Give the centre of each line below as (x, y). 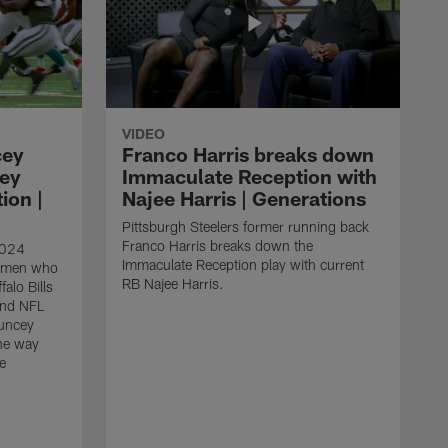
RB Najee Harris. (173, 283)
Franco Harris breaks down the (217, 245)
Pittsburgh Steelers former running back (245, 226)
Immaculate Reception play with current (243, 264)
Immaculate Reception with (249, 175)
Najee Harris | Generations (244, 197)
